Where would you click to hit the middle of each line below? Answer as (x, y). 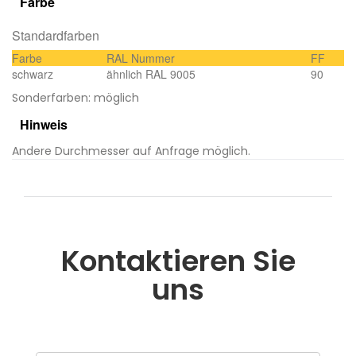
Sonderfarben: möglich (75, 97)
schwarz (33, 74)
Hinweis (44, 124)
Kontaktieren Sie (178, 261)
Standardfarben (56, 35)
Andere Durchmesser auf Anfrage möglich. (131, 151)
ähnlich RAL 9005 (151, 74)
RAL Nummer (141, 58)
